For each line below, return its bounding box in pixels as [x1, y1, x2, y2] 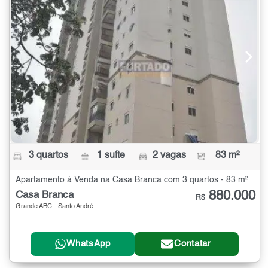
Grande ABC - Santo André [16, 203, 93, 211]
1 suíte [97, 151, 126, 161]
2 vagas [152, 151, 186, 161]
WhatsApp [66, 239, 111, 249]
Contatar [174, 239, 211, 249]
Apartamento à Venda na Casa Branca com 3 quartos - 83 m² [16, 176, 248, 185]
